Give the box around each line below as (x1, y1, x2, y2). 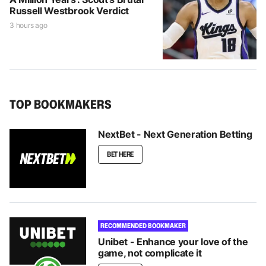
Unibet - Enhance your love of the (98, 236, 248, 248)
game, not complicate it (98, 247, 202, 259)
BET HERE (107, 149, 134, 160)
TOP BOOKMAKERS (9, 96, 112, 113)
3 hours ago (9, 21, 47, 30)
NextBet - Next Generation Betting (98, 128, 252, 141)
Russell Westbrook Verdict (9, 5, 129, 17)
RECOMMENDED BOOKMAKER (100, 221, 186, 231)
